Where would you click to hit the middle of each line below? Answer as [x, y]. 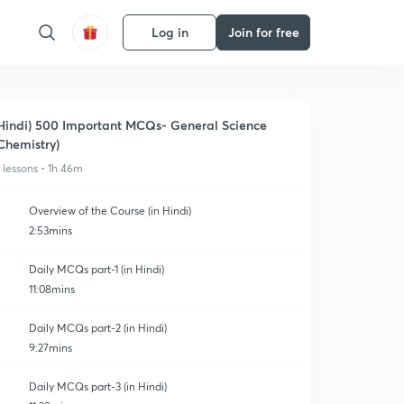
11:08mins [52, 289]
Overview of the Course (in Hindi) [110, 211]
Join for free [263, 32]
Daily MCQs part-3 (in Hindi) [98, 386]
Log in [170, 32]
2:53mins [50, 230]
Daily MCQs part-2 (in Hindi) [98, 328]
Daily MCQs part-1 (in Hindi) [97, 269]
